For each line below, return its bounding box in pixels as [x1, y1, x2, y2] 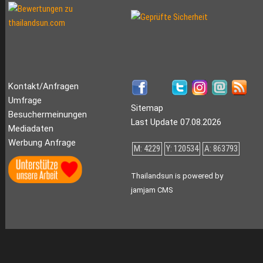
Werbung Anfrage [8, 137, 76, 149]
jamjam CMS [130, 186, 173, 195]
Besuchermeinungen [8, 109, 87, 120]
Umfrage [8, 95, 42, 106]
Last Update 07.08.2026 [130, 117, 221, 128]
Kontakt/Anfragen [8, 81, 79, 92]
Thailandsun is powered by [130, 171, 223, 181]
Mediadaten [8, 123, 53, 134]
